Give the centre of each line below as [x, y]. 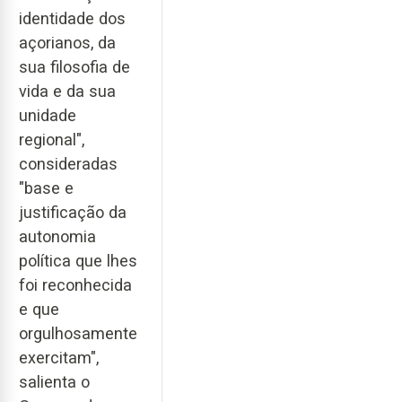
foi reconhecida [75, 284]
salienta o [54, 381]
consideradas [68, 163]
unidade [48, 115]
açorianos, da [67, 42]
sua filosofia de [74, 66]
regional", [52, 139]
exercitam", [59, 357]
